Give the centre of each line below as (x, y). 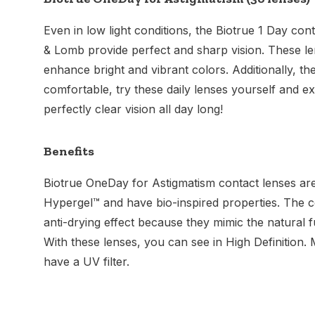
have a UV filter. (86, 262)
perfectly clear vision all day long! (133, 109)
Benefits (69, 151)
